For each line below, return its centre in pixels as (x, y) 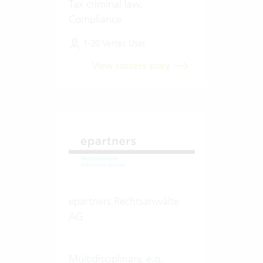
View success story (132, 65)
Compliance (95, 19)
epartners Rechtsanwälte (124, 201)
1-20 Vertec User (113, 43)
